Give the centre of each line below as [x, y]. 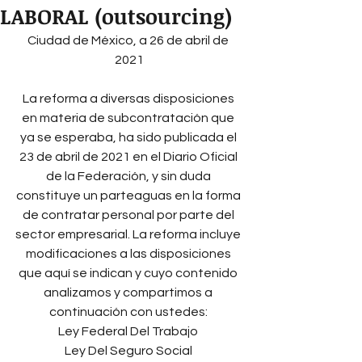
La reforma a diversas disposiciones [129, 99]
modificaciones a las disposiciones [129, 254]
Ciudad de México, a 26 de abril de [129, 40]
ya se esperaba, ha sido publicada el [129, 137]
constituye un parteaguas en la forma [129, 196]
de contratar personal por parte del [129, 215]
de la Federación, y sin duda [129, 176]
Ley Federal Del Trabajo [129, 331]
